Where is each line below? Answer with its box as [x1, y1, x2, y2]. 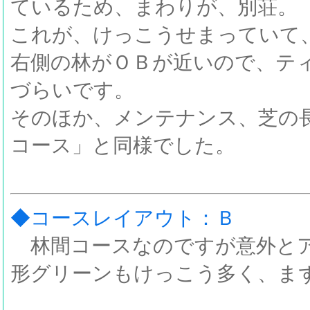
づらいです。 [10, 79, 134, 102]
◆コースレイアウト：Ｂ [10, 206, 236, 229]
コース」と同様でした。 [10, 134, 235, 157]
